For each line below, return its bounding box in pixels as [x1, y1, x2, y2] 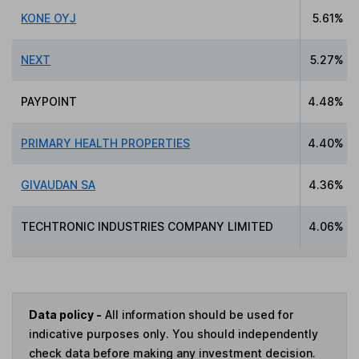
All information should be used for [102, 308, 293, 322]
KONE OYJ [21, 10, 77, 25]
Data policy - [29, 308, 102, 322]
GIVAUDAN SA [21, 177, 96, 192]
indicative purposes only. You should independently [29, 327, 318, 341]
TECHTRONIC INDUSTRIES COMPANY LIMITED [21, 219, 274, 233]
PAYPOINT [21, 94, 78, 108]
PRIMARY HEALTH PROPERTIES [21, 135, 191, 150]
